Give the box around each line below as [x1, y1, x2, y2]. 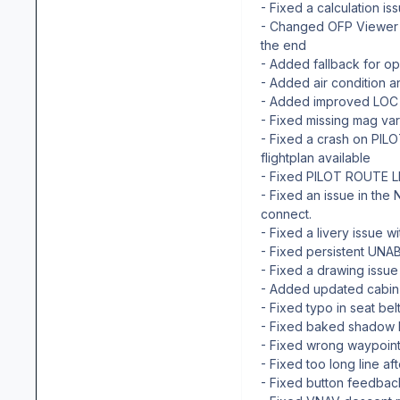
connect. [261, 205, 312, 221]
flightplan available [261, 149, 371, 165]
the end [261, 37, 306, 53]
